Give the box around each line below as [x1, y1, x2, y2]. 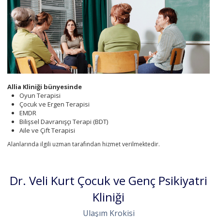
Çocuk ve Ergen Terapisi [19, 99, 90, 108]
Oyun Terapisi [19, 91, 61, 100]
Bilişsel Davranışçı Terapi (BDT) [19, 117, 108, 126]
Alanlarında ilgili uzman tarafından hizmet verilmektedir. [7, 139, 160, 148]
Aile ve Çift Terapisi [19, 125, 75, 135]
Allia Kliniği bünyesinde [7, 82, 82, 91]
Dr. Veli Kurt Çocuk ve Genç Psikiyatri [10, 172, 207, 188]
